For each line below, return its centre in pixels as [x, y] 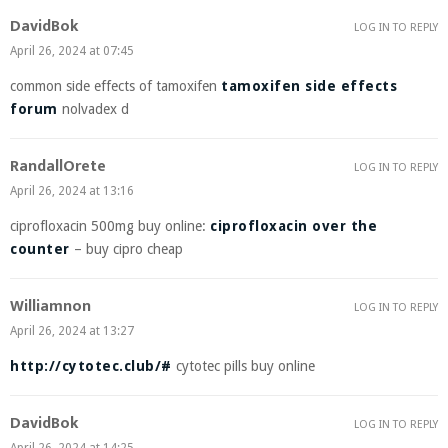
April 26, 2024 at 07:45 [72, 51]
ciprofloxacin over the [293, 226]
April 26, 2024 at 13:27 [72, 331]
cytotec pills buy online [243, 366]
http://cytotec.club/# [91, 366]
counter [40, 249]
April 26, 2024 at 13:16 [72, 191]
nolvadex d [93, 109]
